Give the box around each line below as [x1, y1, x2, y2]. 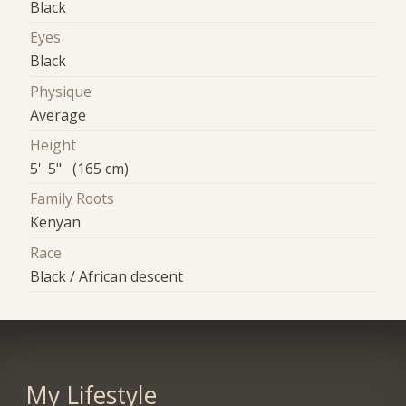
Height [30, 135, 77, 156]
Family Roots [30, 188, 115, 209]
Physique [30, 81, 92, 101]
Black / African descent [30, 266, 184, 286]
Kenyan [30, 212, 82, 233]
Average [30, 104, 87, 125]
